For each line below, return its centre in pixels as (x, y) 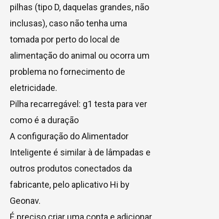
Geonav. (25, 200)
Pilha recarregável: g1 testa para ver (78, 104)
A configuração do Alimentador (69, 136)
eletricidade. (33, 88)
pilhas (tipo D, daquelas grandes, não (79, 7)
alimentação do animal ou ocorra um (80, 55)
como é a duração (44, 120)
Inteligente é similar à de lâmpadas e (80, 152)
